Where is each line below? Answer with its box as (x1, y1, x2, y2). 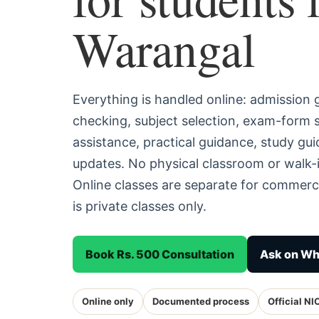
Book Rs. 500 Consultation (85, 247, 234, 261)
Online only (82, 296, 134, 307)
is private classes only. (73, 199, 206, 214)
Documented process (152, 296, 249, 307)
